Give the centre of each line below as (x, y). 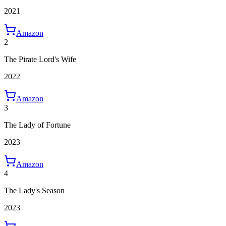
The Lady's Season (34, 191)
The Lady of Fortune (37, 125)
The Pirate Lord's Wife (40, 60)
